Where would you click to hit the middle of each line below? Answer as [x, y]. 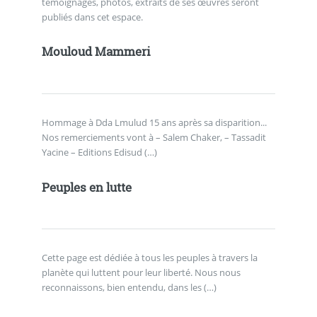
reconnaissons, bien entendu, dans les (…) [129, 288]
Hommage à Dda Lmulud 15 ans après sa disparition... [154, 123]
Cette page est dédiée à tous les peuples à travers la [149, 258]
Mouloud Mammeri [96, 52]
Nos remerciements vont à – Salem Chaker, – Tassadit [154, 138]
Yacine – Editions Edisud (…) [99, 152]
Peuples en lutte [86, 187]
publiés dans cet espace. [92, 17]
